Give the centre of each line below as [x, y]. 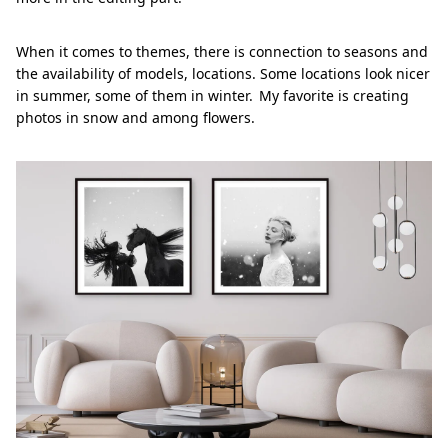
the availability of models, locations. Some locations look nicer [223, 73]
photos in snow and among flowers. [135, 117]
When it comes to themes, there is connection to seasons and [222, 51]
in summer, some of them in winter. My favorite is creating [212, 95]
